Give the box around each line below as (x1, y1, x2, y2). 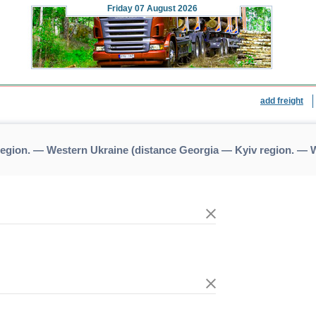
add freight (260, 96, 303, 106)
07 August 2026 (133, 4, 197, 13)
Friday (107, 4, 133, 13)
